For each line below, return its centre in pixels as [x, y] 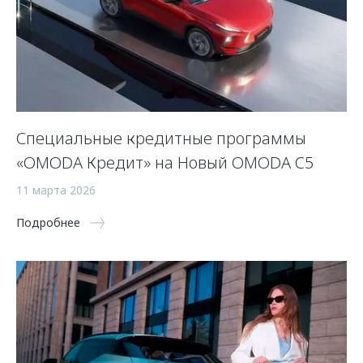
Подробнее [48, 222]
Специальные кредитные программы [161, 138]
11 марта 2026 [56, 190]
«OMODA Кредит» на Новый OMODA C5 [165, 162]
